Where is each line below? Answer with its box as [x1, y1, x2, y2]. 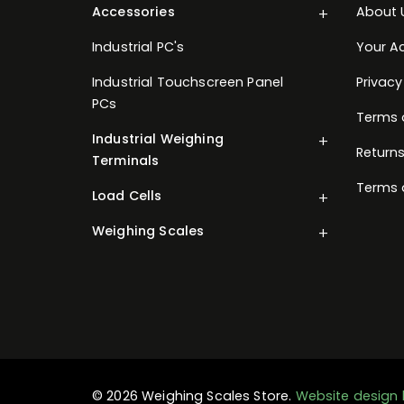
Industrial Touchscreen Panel [92, 72, 284, 91]
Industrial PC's [92, 37, 185, 56]
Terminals [92, 151, 160, 170]
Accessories [92, 2, 175, 21]
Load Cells [92, 186, 162, 205]
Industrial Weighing [92, 129, 224, 148]
